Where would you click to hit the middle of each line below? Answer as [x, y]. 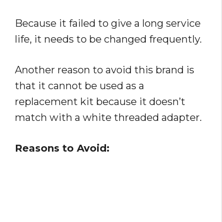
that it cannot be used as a [80, 86]
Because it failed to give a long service [108, 24]
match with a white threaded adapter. [108, 118]
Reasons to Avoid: [62, 148]
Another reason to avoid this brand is [105, 70]
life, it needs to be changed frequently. [108, 39]
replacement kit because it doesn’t [100, 102]
